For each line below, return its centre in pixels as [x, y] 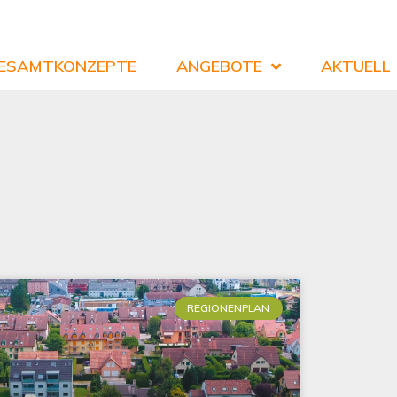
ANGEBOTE [219, 66]
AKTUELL [356, 66]
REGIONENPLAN [229, 308]
